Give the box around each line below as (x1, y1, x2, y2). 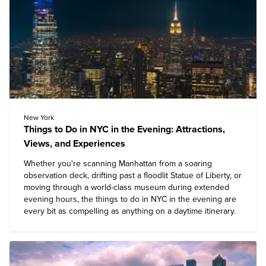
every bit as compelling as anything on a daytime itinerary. (24, 206, 236, 216)
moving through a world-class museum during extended (24, 182, 229, 192)
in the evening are (167, 194, 236, 204)
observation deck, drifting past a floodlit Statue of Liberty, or (24, 170, 242, 180)
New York (24, 113, 54, 122)
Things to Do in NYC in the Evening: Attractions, (24, 123, 225, 135)
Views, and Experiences (24, 138, 125, 150)
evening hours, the (24, 194, 96, 204)
